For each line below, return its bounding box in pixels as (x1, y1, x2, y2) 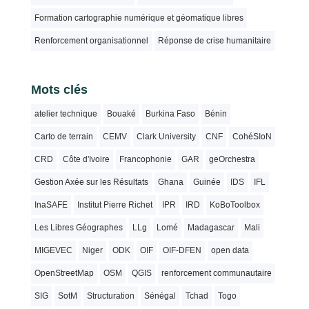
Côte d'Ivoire (62, 154, 110, 164)
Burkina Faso (145, 108, 195, 119)
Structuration (86, 290, 134, 301)
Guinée (192, 177, 221, 187)
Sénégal (143, 290, 176, 301)
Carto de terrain (34, 131, 93, 141)
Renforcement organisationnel (34, 36, 148, 46)
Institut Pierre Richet (77, 199, 152, 210)
